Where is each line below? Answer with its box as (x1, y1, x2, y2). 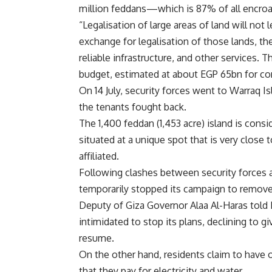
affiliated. (79, 149, 119, 162)
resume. (79, 231, 114, 244)
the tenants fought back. (79, 100, 186, 113)
